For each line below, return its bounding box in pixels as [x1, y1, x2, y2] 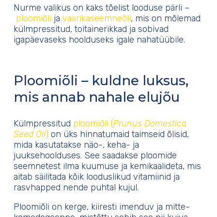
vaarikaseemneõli [62, 13, 131, 24]
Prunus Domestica [113, 118, 186, 129]
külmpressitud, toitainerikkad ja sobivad [14, 24, 169, 35]
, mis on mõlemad [131, 13, 201, 24]
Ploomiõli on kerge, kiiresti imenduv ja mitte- [14, 201, 190, 213]
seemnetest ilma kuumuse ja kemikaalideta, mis [14, 161, 201, 172]
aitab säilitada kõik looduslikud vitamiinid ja [14, 171, 180, 183]
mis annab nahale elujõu [14, 88, 180, 105]
